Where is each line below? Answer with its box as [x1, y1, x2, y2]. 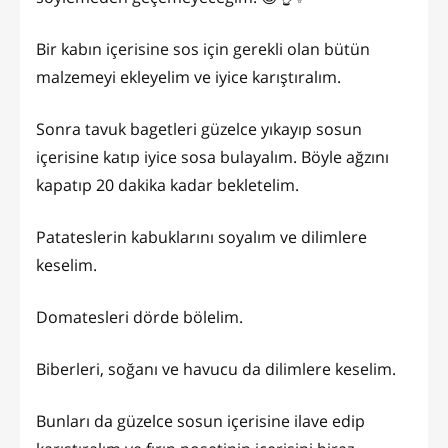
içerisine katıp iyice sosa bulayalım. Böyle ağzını [36, 146, 389, 169]
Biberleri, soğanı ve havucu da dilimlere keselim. [36, 358, 400, 381]
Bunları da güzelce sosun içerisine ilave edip [36, 410, 365, 433]
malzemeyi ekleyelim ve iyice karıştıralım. [36, 66, 345, 89]
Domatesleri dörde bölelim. [36, 306, 247, 329]
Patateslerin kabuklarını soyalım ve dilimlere [36, 226, 367, 249]
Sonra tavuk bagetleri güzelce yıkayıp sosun [36, 118, 362, 141]
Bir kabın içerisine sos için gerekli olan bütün [36, 38, 370, 61]
